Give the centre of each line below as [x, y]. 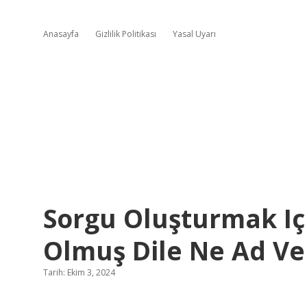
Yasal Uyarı [194, 34]
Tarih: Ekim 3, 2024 [79, 272]
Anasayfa [61, 34]
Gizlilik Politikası [126, 34]
